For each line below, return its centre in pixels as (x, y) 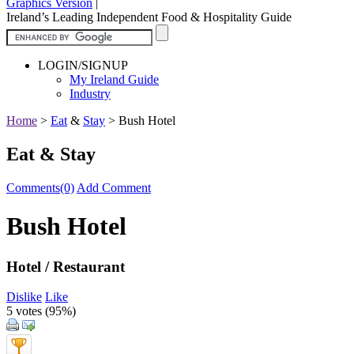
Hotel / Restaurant (66, 266)
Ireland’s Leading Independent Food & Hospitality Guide (149, 17)
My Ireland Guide (114, 79)
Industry (90, 93)
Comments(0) (40, 187)
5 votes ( (28, 311)
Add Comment (114, 187)
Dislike (24, 297)
